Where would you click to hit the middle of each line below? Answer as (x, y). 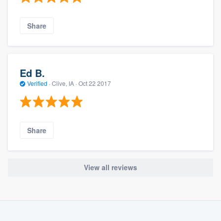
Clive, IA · (64, 83)
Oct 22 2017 (95, 83)
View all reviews (110, 167)
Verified (37, 83)
